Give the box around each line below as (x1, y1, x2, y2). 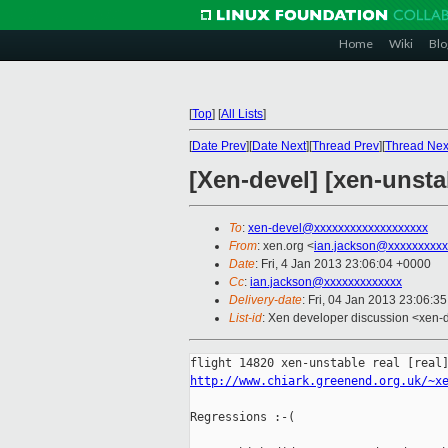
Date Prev (192, 139, 246, 153)
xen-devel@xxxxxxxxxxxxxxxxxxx (248, 221, 428, 236)
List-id (229, 311, 262, 326)
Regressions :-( (190, 410, 295, 425)
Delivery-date (229, 293, 302, 308)
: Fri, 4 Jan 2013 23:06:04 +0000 (255, 257, 431, 272)
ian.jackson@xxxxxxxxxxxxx (250, 275, 402, 290)
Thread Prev (312, 139, 379, 153)
